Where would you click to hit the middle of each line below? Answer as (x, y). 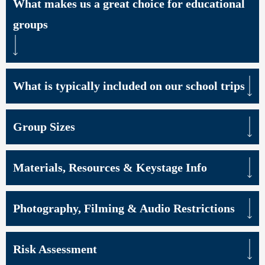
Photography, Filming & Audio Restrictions (124, 208)
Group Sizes (44, 126)
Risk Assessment (55, 249)
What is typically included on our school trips (129, 85)
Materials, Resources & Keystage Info (110, 167)
